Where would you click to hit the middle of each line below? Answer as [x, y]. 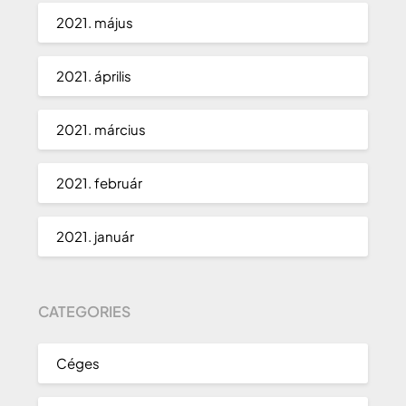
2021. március [101, 130]
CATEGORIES [85, 311]
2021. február [100, 183]
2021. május [95, 23]
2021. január [96, 237]
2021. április [94, 76]
